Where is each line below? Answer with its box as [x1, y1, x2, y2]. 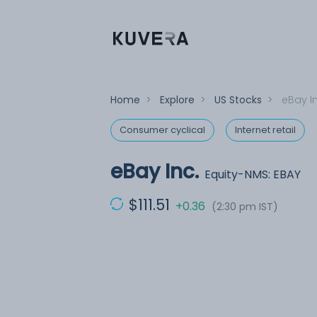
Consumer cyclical [120, 123, 205, 137]
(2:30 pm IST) [212, 200, 278, 214]
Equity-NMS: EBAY [204, 166, 301, 183]
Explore [160, 93, 195, 107]
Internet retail [235, 123, 296, 137]
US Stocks [214, 93, 262, 107]
